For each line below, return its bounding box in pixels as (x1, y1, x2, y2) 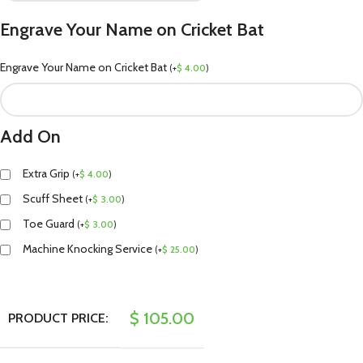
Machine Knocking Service (23, 241, 155, 256)
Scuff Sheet (23, 190, 85, 206)
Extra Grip (23, 165, 72, 181)
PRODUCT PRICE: (8, 310, 109, 326)
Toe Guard (23, 216, 77, 231)
